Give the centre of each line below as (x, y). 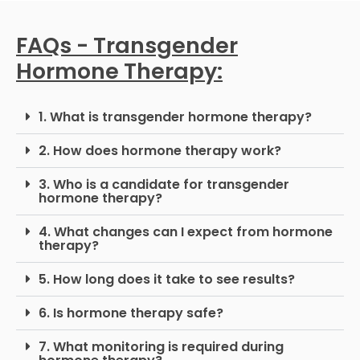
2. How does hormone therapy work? (160, 151)
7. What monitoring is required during (161, 347)
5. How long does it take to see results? (167, 280)
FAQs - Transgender (127, 46)
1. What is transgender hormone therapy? (175, 117)
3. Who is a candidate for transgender (164, 185)
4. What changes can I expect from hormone (186, 232)
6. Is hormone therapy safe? (131, 313)
